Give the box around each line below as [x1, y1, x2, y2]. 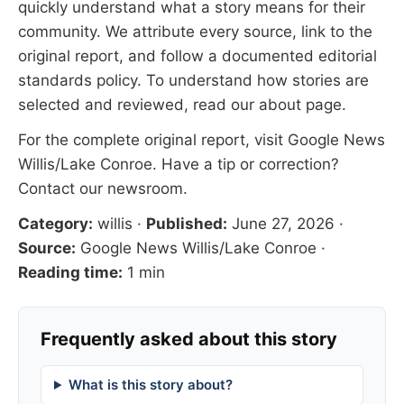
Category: [18, 215, 93, 233]
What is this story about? [68, 376, 233, 393]
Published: [146, 215, 227, 233]
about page [259, 96, 342, 114]
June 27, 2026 [232, 215, 335, 233]
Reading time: [18, 263, 123, 281]
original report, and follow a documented [18, 47, 318, 65]
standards [18, 71, 92, 89]
